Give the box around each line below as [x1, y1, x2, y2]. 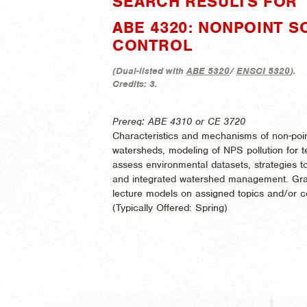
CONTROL [112, 34, 193, 56]
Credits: [112, 77, 149, 90]
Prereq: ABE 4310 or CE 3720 [112, 114, 245, 127]
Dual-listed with [116, 64, 186, 77]
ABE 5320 [186, 64, 230, 77]
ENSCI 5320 [236, 64, 290, 77]
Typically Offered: [116, 201, 195, 214]
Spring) [195, 201, 228, 214]
